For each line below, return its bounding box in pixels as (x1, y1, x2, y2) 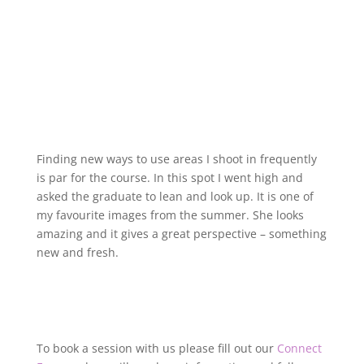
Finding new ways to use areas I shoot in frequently (36, 150, 317, 167)
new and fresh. (36, 244, 119, 260)
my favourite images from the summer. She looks (36, 206, 304, 223)
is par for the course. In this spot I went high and (36, 169, 303, 185)
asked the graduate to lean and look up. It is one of (36, 188, 314, 204)
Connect (276, 340, 322, 356)
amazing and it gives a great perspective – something (36, 225, 327, 241)
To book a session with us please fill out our (36, 340, 277, 356)
